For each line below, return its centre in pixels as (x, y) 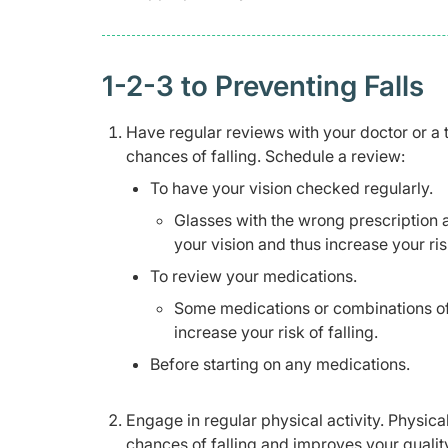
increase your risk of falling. (276, 332)
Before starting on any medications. (280, 364)
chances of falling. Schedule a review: (265, 156)
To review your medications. (253, 276)
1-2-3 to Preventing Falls (263, 86)
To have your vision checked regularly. (291, 188)
